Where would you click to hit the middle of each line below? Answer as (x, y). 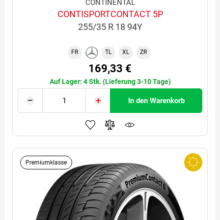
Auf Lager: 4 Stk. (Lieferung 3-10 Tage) (110, 81)
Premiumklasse (46, 162)
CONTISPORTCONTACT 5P (110, 14)
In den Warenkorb (156, 100)
